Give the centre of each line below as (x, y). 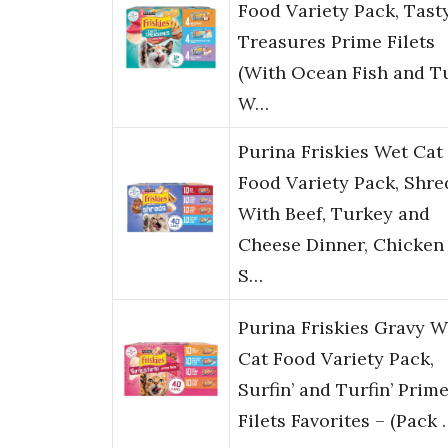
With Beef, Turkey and (334, 214)
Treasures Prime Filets (336, 42)
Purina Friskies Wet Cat (340, 152)
